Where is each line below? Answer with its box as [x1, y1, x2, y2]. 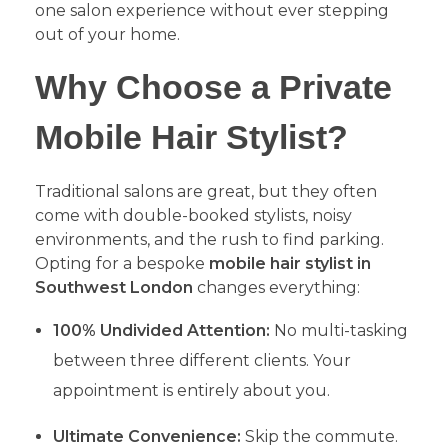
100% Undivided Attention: [52, 320, 270, 340]
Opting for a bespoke [35, 253, 209, 273]
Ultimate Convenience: [52, 426, 241, 446]
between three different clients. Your [52, 350, 351, 370]
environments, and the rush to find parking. [35, 229, 384, 249]
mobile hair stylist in [209, 253, 371, 273]
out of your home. [35, 24, 180, 44]
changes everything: [193, 277, 360, 297]
